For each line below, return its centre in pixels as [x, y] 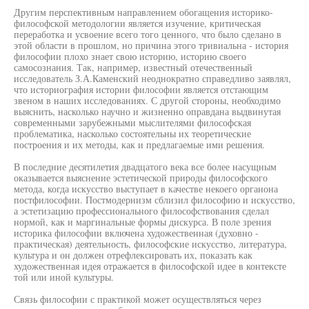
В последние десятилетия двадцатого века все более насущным [145, 167]
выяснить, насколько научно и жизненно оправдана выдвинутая [147, 111]
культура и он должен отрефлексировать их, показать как [133, 255]
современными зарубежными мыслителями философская [132, 122]
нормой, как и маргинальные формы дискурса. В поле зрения [142, 222]
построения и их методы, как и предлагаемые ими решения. [139, 144]
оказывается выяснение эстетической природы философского [141, 178]
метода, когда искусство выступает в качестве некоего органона [146, 189]
